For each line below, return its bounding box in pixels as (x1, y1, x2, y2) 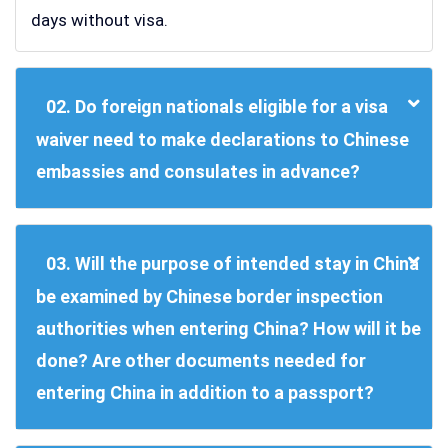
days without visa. (31, 10, 168, 31)
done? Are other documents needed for (36, 350, 366, 372)
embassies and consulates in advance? (36, 161, 360, 183)
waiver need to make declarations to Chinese (36, 129, 409, 151)
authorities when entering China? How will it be (36, 318, 421, 340)
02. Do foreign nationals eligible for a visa (46, 96, 388, 118)
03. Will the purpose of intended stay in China (46, 253, 419, 275)
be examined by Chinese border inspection (36, 286, 383, 308)
